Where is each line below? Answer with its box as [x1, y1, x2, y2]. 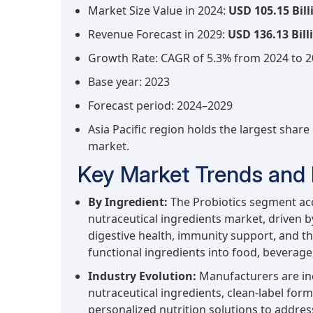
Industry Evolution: [88, 268, 196, 284]
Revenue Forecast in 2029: [88, 27, 228, 42]
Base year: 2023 [88, 74, 170, 89]
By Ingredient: [88, 194, 168, 210]
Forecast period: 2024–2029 [88, 98, 233, 113]
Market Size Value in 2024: [88, 3, 228, 18]
